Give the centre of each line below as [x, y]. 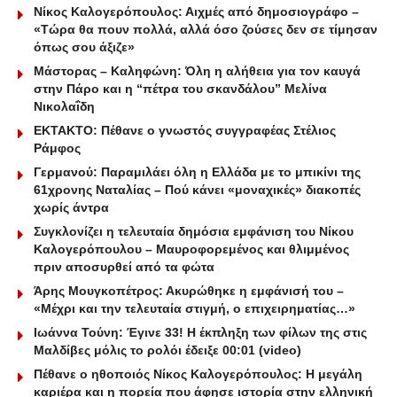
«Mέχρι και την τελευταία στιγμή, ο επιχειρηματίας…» [195, 309]
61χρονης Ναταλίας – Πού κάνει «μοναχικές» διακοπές [197, 190]
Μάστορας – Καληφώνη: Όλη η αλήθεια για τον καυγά [197, 71]
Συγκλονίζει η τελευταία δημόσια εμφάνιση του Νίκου [194, 232]
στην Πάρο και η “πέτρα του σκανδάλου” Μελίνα [180, 89]
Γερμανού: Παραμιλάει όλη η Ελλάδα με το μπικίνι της [197, 172]
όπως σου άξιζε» [84, 47]
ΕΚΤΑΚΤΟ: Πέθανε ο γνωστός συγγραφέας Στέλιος [185, 131]
